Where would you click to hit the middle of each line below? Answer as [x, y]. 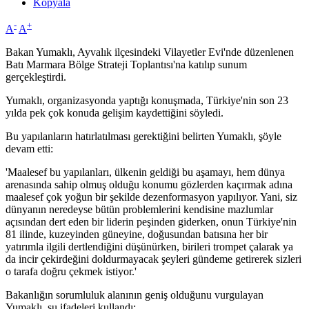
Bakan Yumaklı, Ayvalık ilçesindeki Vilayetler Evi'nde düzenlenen [150, 52]
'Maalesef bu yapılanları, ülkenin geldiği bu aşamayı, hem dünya [145, 172]
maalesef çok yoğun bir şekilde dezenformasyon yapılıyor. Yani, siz [151, 197]
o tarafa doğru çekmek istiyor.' [71, 272]
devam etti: [29, 149]
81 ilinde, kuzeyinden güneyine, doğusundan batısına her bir [137, 235]
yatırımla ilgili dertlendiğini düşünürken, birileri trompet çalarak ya [149, 247]
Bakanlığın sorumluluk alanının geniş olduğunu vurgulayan [134, 295]
